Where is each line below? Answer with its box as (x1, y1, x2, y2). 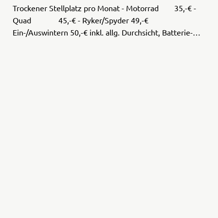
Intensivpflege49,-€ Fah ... (12, 51, 102, 61)
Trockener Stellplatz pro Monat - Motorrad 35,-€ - (12, 2, 122, 13)
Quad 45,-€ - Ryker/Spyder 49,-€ (12, 15, 148, 25)
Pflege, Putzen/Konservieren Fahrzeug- (12, 39, 150, 49)
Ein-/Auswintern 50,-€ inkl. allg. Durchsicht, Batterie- (12, 27, 193, 37)
